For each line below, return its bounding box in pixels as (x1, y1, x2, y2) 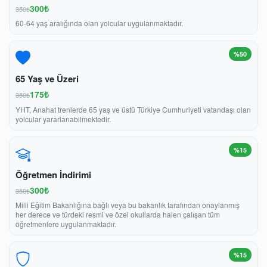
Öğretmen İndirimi (15, 167, 91, 181)
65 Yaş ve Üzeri (15, 72, 79, 86)
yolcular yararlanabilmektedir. (15, 113, 111, 124)
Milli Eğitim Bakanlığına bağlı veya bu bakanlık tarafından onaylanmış (15, 200, 240, 210)
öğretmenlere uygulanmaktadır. (15, 219, 116, 229)
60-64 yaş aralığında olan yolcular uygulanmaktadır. (15, 18, 183, 29)
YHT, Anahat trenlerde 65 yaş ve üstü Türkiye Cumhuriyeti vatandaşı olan (15, 104, 251, 114)
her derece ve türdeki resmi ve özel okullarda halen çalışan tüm (15, 209, 220, 220)
